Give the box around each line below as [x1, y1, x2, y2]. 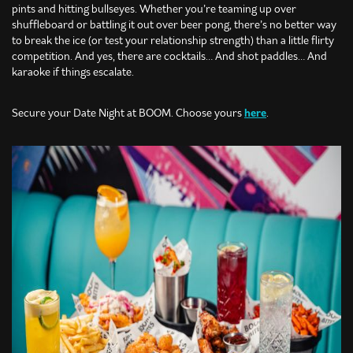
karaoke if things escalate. [12, 65, 134, 80]
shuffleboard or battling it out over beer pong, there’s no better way [12, 17, 336, 32]
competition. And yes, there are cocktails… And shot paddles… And [12, 49, 327, 64]
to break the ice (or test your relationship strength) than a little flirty [12, 33, 334, 48]
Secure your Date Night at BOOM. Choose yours [12, 106, 244, 121]
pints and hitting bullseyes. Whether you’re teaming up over [12, 2, 296, 17]
